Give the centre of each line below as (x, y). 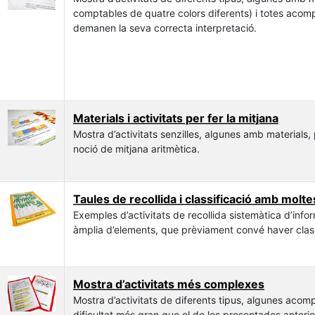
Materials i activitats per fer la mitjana (175, 118)
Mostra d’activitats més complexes (168, 284)
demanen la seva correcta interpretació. (165, 27)
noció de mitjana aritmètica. (136, 148)
